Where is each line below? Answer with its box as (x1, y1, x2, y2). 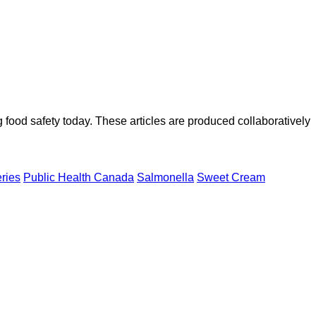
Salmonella (137, 171, 194, 184)
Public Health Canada (23, 171, 134, 184)
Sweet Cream (197, 171, 265, 184)
